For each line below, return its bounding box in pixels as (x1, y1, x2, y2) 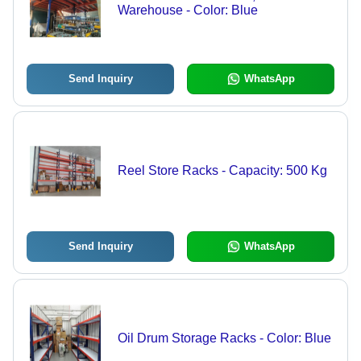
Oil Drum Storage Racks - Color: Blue (117, 331, 331, 346)
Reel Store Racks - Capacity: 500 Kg (117, 164, 327, 178)
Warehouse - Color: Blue (117, 3, 258, 18)
